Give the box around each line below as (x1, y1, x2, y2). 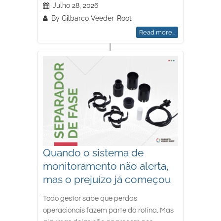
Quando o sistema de (43, 146, 144, 159)
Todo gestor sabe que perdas (43, 194, 138, 202)
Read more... (139, 28, 175, 36)
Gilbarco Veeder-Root (62, 14, 132, 22)
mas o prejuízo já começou (43, 173, 171, 185)
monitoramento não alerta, (43, 159, 169, 172)
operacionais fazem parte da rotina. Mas (43, 206, 174, 214)
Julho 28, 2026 (53, 1, 99, 9)
